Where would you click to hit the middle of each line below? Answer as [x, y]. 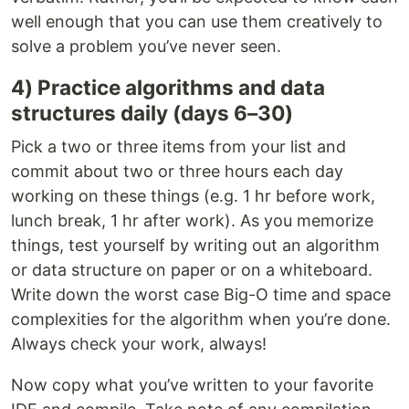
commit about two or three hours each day [177, 171]
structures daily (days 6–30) [152, 112]
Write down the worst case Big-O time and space [201, 294]
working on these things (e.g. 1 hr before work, [193, 195]
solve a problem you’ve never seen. [146, 46]
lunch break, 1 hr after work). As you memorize [192, 220]
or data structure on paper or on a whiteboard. [192, 269]
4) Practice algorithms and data [168, 87]
